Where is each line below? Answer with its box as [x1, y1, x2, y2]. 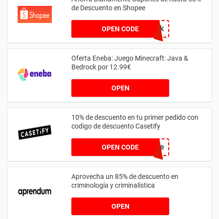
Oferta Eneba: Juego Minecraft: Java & [71, 54, 188, 62]
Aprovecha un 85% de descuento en [71, 172, 178, 180]
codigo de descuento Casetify [71, 122, 160, 130]
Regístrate [128, 142, 164, 152]
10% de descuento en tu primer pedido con [71, 113, 198, 121]
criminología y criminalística [71, 181, 155, 189]
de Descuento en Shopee [71, 3, 145, 12]
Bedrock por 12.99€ [71, 63, 131, 71]
